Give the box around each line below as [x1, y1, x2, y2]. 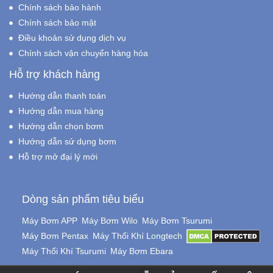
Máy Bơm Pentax [21, 231, 88, 241]
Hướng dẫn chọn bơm [18, 121, 104, 131]
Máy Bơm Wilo [81, 216, 138, 225]
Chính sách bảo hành [18, 2, 101, 12]
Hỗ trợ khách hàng [9, 68, 100, 80]
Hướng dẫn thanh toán [18, 91, 106, 101]
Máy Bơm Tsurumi [141, 216, 212, 225]
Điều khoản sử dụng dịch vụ [18, 33, 126, 43]
